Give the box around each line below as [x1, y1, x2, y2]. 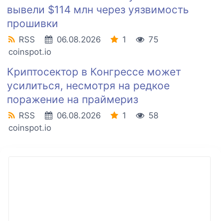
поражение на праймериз [7, 93, 138, 106]
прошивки [7, 17, 58, 30]
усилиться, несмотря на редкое [7, 79, 170, 92]
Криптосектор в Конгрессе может [7, 66, 181, 78]
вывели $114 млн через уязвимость [7, 3, 189, 16]
